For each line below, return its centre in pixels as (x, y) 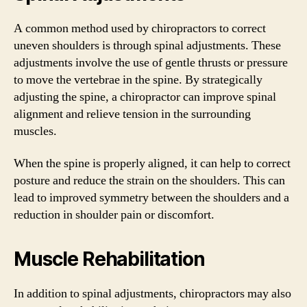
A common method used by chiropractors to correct (140, 28)
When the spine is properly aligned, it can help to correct (152, 163)
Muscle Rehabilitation (109, 259)
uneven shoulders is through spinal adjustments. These (147, 45)
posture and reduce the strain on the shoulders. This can (149, 181)
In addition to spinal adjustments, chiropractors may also (152, 294)
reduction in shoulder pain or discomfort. (114, 215)
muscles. (35, 131)
